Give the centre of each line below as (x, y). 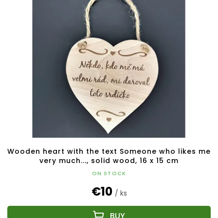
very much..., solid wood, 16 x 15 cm (109, 160)
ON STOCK (109, 173)
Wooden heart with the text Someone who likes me (109, 151)
